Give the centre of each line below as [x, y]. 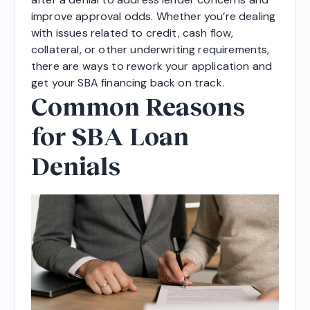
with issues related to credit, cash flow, [133, 33]
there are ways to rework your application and [152, 66]
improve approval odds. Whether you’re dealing [154, 17]
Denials [76, 166]
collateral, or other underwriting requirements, [151, 50]
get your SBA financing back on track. [128, 83]
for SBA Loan [110, 136]
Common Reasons [138, 106]
